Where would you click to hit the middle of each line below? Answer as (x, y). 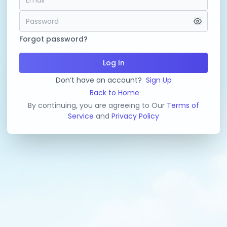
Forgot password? (53, 39)
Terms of (183, 105)
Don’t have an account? (99, 80)
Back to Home (115, 93)
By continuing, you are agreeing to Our (97, 105)
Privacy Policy (135, 116)
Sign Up (159, 80)
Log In (113, 63)
